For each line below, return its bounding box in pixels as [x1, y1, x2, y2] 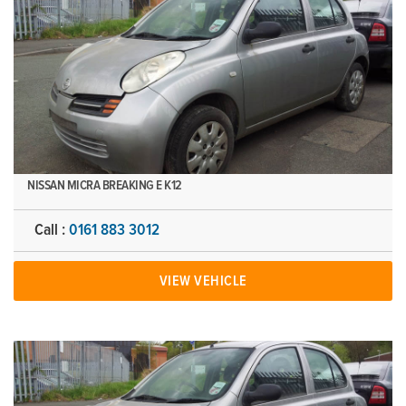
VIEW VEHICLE [159, 274, 247, 288]
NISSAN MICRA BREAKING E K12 [27, 179, 182, 192]
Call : [34, 222, 69, 238]
